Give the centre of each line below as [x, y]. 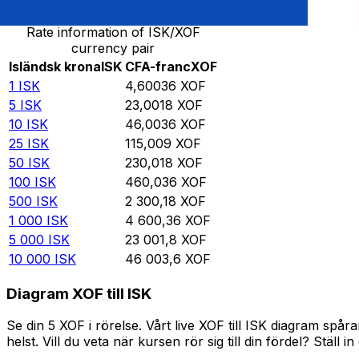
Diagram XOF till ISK [79, 293]
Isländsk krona [55, 67]
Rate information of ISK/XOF [113, 32]
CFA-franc [158, 67]
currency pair [113, 48]
